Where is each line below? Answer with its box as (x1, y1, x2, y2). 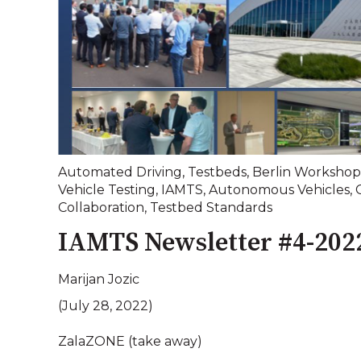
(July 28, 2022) (58, 297, 153, 313)
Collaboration (58, 200, 144, 216)
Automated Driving (58, 164, 182, 180)
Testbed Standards (150, 200, 272, 216)
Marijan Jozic (58, 271, 139, 287)
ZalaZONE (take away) (58, 334, 202, 350)
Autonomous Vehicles (209, 182, 350, 198)
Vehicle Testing (58, 182, 156, 198)
